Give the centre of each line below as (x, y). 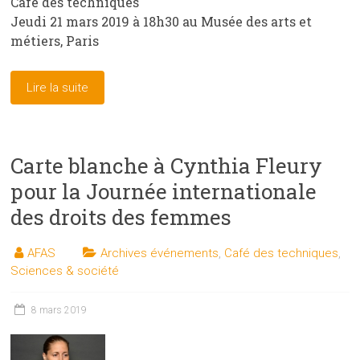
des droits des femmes (121, 217)
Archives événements (160, 254)
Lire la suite (58, 88)
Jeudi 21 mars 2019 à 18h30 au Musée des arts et (162, 22)
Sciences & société (65, 271)
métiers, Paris (55, 41)
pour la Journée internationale (164, 192)
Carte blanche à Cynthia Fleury (167, 166)
